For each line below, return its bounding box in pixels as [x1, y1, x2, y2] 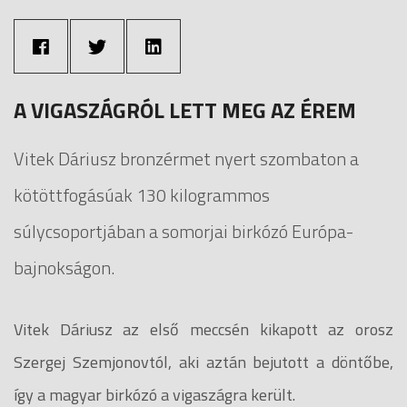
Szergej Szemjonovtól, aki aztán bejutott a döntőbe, [14, 349, 393, 374]
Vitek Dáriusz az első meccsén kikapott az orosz [14, 316, 393, 342]
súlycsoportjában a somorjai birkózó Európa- [14, 216, 353, 245]
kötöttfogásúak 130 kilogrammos [14, 180, 270, 209]
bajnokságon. [14, 253, 114, 282]
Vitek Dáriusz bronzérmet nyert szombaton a [14, 144, 359, 173]
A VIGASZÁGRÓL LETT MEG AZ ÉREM [14, 93, 356, 126]
